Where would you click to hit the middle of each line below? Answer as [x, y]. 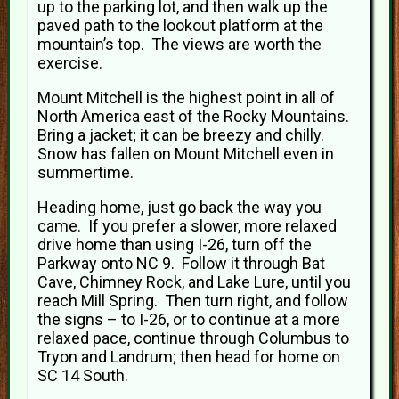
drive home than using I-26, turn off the [175, 244]
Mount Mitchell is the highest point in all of [186, 98]
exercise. [70, 63]
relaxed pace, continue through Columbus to [193, 338]
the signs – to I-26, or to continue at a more [189, 319]
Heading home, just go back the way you [179, 207]
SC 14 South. [83, 375]
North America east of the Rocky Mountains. [195, 116]
